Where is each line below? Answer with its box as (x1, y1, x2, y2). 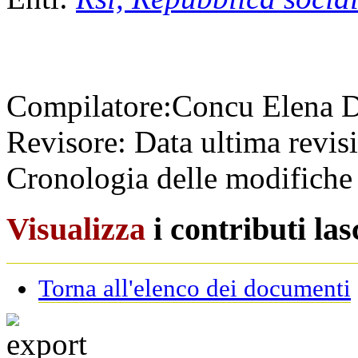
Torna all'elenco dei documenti (38, 273, 351, 302)
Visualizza (6, 211, 145, 248)
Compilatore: (6, 88, 172, 123)
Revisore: (6, 124, 126, 159)
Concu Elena (172, 88, 341, 123)
